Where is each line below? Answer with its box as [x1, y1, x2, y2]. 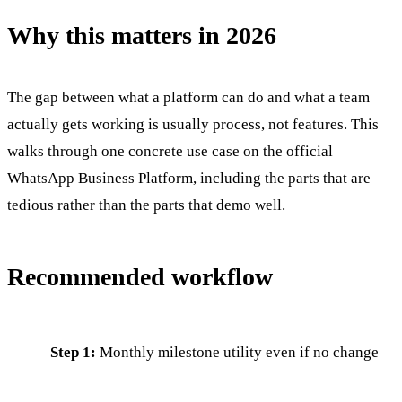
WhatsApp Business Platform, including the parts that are [7, 169, 371, 187]
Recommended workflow [7, 262, 273, 291]
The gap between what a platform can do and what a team [7, 88, 370, 106]
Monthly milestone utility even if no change [96, 343, 379, 361]
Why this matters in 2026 [7, 21, 276, 49]
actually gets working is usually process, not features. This [7, 115, 379, 133]
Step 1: [50, 343, 96, 361]
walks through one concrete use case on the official [7, 142, 333, 160]
